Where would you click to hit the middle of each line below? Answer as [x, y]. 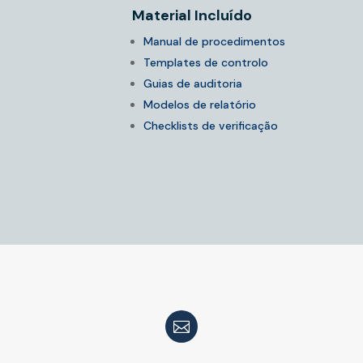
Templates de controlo [205, 63]
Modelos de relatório [199, 105]
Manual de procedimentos [214, 42]
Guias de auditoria [192, 84]
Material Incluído [192, 16]
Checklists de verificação [210, 126]
